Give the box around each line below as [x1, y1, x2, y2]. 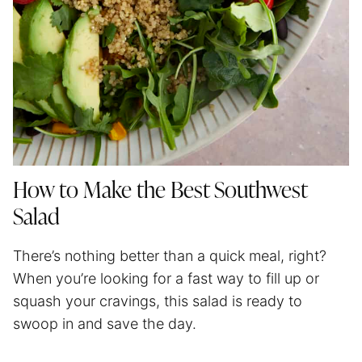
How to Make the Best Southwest [13, 179, 307, 203]
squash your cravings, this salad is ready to [13, 292, 302, 309]
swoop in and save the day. [13, 314, 196, 332]
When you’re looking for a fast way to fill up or [13, 269, 319, 287]
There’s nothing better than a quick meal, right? [13, 246, 326, 264]
